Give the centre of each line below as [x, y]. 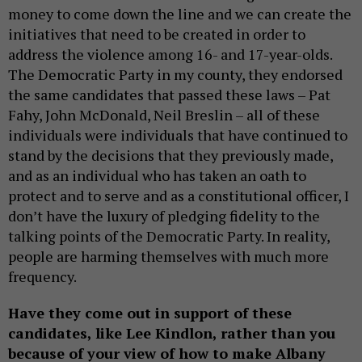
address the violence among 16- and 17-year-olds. [170, 55]
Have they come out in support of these [150, 313]
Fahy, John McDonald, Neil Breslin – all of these [164, 115]
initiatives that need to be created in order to [157, 34]
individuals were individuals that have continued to [178, 135]
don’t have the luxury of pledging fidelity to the [164, 216]
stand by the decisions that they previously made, [170, 156]
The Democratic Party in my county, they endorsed [175, 75]
